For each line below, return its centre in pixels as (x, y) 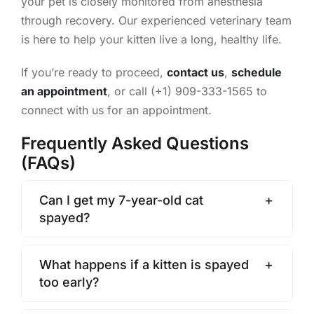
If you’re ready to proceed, (94, 72)
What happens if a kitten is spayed (144, 264)
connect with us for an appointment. (116, 110)
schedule (256, 72)
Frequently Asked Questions (135, 143)
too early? (69, 282)
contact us (195, 72)
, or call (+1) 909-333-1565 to (187, 91)
